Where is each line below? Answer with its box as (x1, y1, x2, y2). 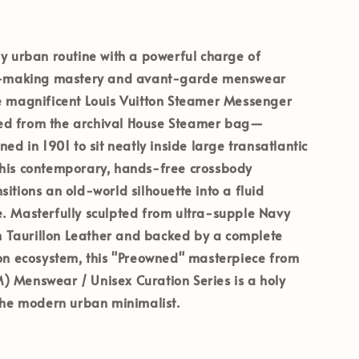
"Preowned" (111, 248, 185, 266)
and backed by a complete (111, 225, 283, 244)
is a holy (230, 270, 286, 288)
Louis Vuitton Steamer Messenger (84, 91, 292, 109)
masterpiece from (184, 248, 300, 266)
